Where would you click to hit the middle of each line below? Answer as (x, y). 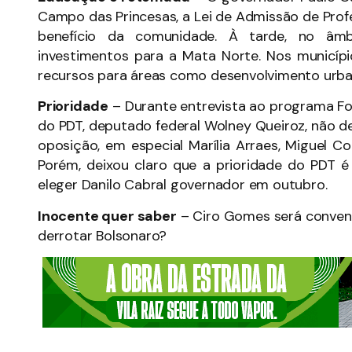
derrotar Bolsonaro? (103, 235)
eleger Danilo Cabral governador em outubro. (183, 185)
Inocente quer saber (107, 216)
